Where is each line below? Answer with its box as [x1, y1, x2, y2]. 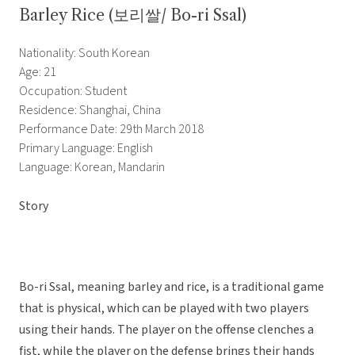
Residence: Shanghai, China [19, 101, 161, 120]
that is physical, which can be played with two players [19, 300, 309, 318]
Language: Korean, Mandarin [19, 158, 165, 177]
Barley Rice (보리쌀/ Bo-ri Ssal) [19, 6, 246, 25]
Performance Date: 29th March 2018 [19, 120, 204, 139]
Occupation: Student [19, 82, 127, 101]
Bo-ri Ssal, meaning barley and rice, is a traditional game [19, 278, 324, 296]
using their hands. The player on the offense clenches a [19, 321, 314, 339]
